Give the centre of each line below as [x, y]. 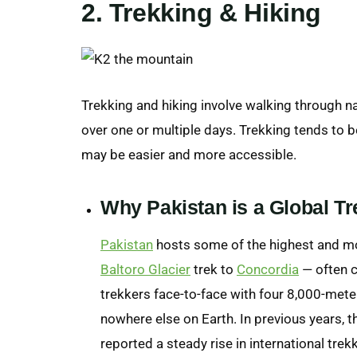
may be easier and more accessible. [189, 154]
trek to [214, 269]
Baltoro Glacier [145, 269]
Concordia [268, 269]
